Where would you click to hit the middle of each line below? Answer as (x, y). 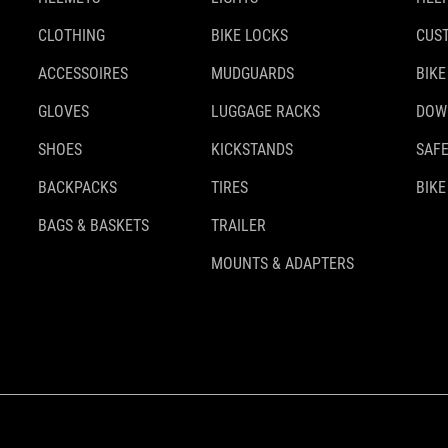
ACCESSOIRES (83, 74)
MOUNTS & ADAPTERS (282, 264)
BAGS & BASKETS (93, 226)
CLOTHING (71, 36)
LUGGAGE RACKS (265, 112)
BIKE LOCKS (249, 36)
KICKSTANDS (252, 150)
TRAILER (238, 226)
